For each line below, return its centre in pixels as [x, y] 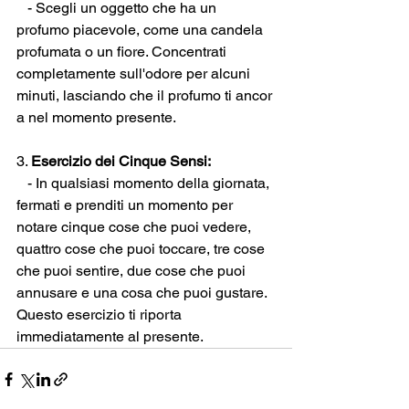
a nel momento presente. [96, 117]
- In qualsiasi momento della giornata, [145, 183]
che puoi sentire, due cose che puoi [133, 271]
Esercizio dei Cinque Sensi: [121, 161]
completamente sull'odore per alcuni [135, 73]
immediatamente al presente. [110, 336]
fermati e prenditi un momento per [126, 205]
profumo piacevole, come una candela [142, 30]
